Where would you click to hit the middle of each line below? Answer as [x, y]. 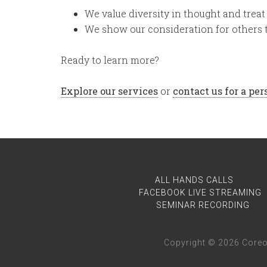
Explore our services [109, 91]
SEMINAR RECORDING [203, 205]
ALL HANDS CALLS [194, 180]
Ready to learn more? [110, 60]
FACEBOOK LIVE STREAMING [200, 193]
